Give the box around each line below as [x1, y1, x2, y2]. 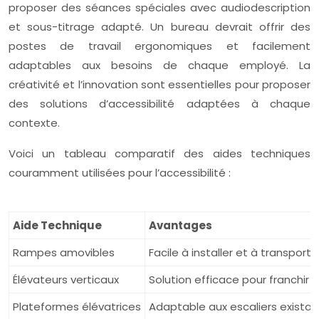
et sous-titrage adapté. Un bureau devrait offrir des [9, 19, 310, 34]
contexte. [9, 115, 60, 130]
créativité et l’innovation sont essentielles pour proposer [9, 77, 310, 92]
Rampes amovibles [13, 245, 115, 260]
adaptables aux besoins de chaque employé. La [9, 58, 310, 73]
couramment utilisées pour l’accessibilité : [9, 165, 231, 180]
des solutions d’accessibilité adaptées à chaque [9, 96, 310, 111]
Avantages [149, 218, 212, 233]
